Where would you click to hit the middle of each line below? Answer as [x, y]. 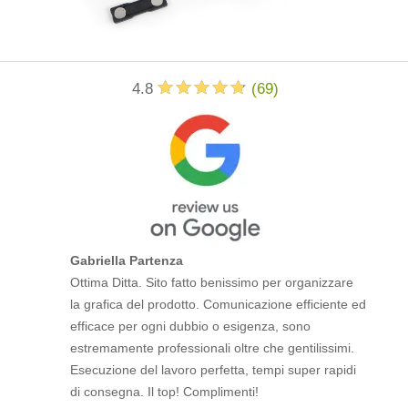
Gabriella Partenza [127, 261]
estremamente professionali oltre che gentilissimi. [213, 348]
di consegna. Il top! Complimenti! [165, 392]
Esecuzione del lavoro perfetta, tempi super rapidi [214, 370]
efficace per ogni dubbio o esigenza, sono [191, 326]
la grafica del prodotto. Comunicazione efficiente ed [219, 305]
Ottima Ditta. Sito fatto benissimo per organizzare [212, 283]
